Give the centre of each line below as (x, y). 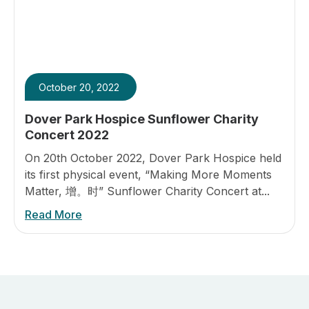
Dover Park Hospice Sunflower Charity (142, 119)
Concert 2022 (67, 135)
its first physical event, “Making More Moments (148, 175)
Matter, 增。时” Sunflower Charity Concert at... (147, 191)
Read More (53, 215)
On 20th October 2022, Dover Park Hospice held (153, 158)
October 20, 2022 (79, 87)
